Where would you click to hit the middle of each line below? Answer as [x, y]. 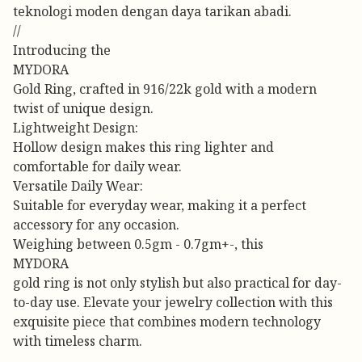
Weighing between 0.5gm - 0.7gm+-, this [138, 244]
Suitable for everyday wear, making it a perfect [160, 206]
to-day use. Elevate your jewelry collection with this [173, 303]
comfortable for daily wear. [97, 167]
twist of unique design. [83, 109]
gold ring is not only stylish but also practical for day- [177, 283]
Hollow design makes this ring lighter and [143, 147]
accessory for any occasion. [96, 225]
